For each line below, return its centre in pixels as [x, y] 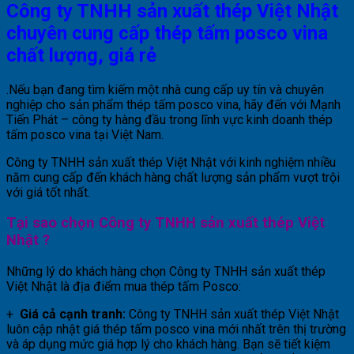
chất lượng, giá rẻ [81, 55]
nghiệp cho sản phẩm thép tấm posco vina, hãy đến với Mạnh [173, 104]
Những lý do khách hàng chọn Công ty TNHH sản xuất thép [166, 271]
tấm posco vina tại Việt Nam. [85, 134]
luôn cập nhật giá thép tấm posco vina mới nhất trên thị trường [176, 329]
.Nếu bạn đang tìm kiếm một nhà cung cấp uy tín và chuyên [165, 89]
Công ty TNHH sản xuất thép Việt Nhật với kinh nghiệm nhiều [171, 162]
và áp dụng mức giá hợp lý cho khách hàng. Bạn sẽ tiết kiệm [168, 344]
